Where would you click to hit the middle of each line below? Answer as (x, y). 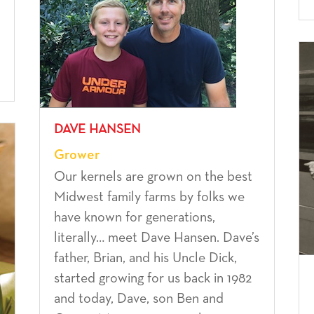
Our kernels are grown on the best (153, 176)
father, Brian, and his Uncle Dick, (145, 258)
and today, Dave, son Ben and (138, 298)
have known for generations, (134, 217)
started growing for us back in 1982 (152, 278)
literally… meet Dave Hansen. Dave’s (156, 237)
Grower (76, 155)
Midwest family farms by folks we (149, 197)
